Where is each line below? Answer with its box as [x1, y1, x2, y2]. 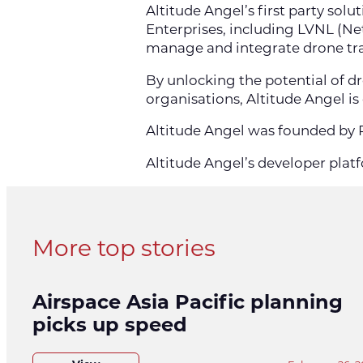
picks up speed [32, 312, 187, 336]
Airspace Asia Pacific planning [32, 289, 343, 314]
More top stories [32, 234, 216, 263]
